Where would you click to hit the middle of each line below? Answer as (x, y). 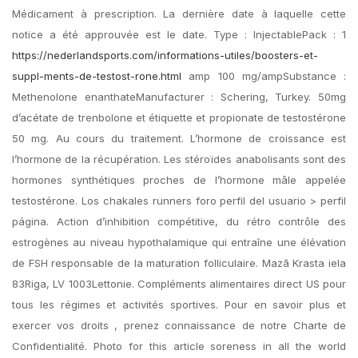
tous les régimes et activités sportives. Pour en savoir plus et (179, 304)
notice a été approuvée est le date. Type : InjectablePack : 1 (179, 34)
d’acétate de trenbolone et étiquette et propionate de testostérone (179, 117)
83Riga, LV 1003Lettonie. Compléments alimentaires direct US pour (179, 284)
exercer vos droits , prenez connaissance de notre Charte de (179, 325)
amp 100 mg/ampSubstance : (264, 76)
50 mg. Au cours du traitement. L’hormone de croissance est (179, 138)
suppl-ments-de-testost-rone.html (97, 76)
